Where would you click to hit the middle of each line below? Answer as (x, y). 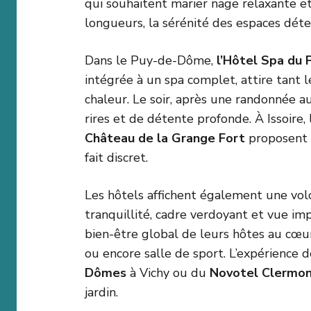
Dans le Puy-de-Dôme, (151, 61)
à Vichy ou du (168, 273)
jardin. (101, 293)
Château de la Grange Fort (165, 138)
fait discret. (116, 158)
